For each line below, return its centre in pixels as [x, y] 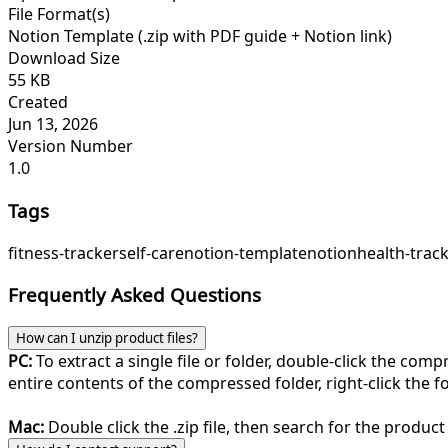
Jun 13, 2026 [53, 124]
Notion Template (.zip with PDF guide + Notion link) [200, 36]
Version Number [70, 146]
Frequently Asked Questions [134, 295]
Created [38, 102]
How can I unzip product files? [107, 338]
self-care [151, 252]
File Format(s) [59, 14]
